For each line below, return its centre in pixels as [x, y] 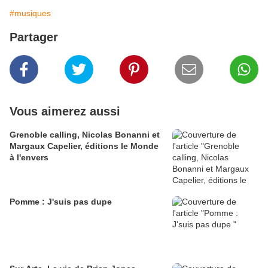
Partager [34, 37]
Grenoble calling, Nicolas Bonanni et [85, 135]
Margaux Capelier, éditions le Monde [84, 146]
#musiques [30, 13]
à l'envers [29, 158]
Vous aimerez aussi [65, 112]
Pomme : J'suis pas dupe [61, 202]
